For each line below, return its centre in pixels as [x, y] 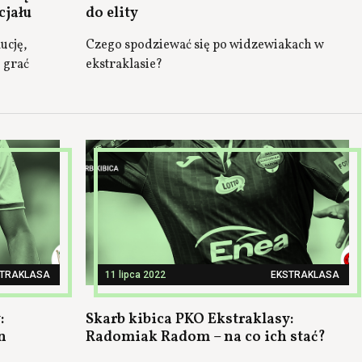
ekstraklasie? [124, 65]
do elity [112, 13]
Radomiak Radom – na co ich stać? [206, 337]
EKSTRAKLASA [305, 275]
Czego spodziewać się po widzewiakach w [205, 45]
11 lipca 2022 [135, 275]
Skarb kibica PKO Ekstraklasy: [189, 320]
